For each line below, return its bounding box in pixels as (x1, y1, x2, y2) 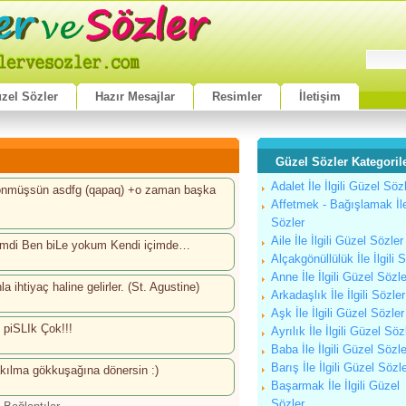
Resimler (212, 90, 262, 103)
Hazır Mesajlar (95, 90, 175, 103)
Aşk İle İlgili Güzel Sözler (271, 306, 404, 320)
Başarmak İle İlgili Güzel (271, 379, 400, 392)
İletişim (299, 90, 341, 103)
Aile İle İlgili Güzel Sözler (271, 234, 403, 247)
